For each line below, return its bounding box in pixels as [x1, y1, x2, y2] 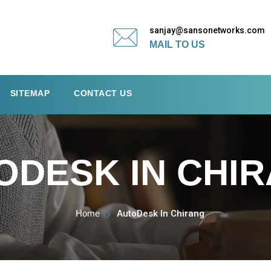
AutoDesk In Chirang [117, 208, 204, 219]
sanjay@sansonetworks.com [149, 25, 265, 35]
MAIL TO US [149, 39, 205, 50]
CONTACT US [74, 88, 132, 98]
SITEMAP [10, 88, 50, 98]
